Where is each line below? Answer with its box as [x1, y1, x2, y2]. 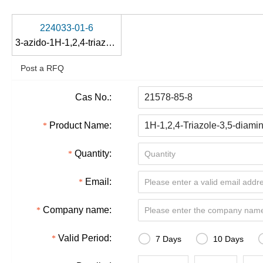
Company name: [43, 205, 112, 215]
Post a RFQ [21, 63, 64, 73]
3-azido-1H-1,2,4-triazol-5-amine [106, 38, 115, 48]
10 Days [213, 234, 244, 244]
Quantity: [75, 149, 112, 159]
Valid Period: [58, 233, 112, 243]
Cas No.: [75, 92, 112, 102]
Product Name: [49, 120, 112, 130]
